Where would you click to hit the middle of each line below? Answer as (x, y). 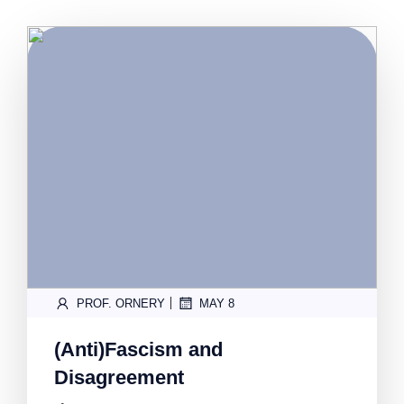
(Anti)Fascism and (138, 349)
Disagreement (119, 377)
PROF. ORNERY (121, 303)
